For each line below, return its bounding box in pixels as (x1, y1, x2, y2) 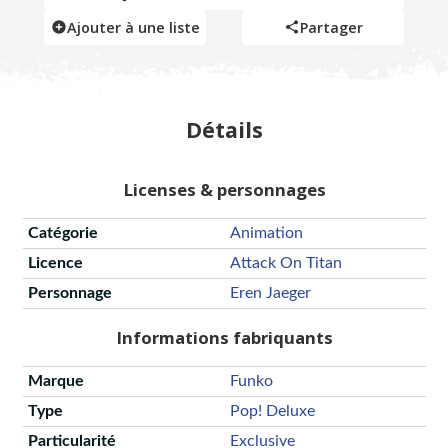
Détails (185, 114, 263, 144)
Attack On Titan (229, 255, 342, 272)
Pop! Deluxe (229, 402, 315, 419)
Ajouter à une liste (66, 17, 200, 37)
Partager (299, 17, 363, 37)
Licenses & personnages (122, 178, 326, 202)
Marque (27, 372, 84, 389)
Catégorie (27, 225, 98, 242)
